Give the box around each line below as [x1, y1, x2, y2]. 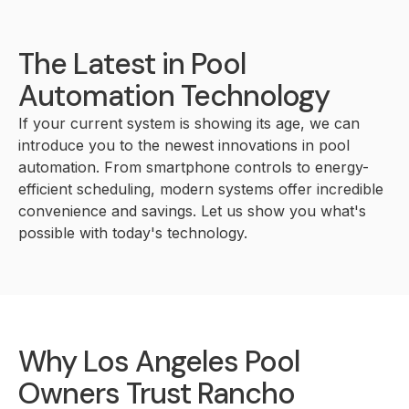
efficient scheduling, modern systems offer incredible [18, 180, 383, 198]
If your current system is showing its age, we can [18, 114, 360, 132]
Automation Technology [18, 77, 330, 115]
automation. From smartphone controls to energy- [18, 158, 369, 176]
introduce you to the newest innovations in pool [18, 136, 350, 154]
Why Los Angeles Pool [18, 342, 299, 381]
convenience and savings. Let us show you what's [18, 202, 366, 220]
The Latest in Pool [18, 45, 246, 83]
